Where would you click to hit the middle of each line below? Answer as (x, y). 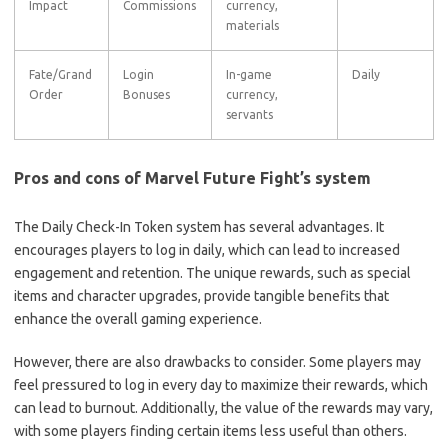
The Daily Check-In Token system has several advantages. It (199, 227)
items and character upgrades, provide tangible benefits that (201, 296)
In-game (249, 74)
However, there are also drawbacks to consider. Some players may (217, 362)
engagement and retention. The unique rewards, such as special (212, 273)
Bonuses (146, 94)
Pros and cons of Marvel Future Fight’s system (192, 178)
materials (252, 25)
